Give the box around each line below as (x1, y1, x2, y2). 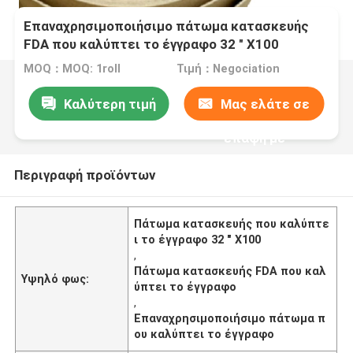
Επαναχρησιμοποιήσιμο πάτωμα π (134, 311, 326, 325)
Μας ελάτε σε (221, 95, 310, 112)
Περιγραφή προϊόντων (13, 166, 155, 183)
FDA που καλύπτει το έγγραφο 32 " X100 (24, 36, 280, 53)
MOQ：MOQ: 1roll (24, 62, 121, 76)
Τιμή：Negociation (176, 62, 280, 76)
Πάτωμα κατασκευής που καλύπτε (134, 217, 330, 230)
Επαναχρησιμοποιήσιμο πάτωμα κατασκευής (24, 18, 310, 35)
